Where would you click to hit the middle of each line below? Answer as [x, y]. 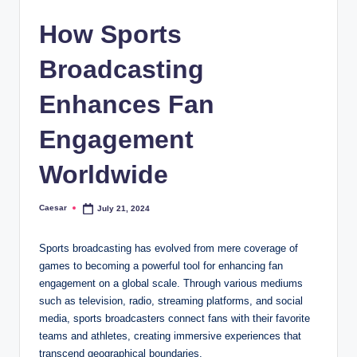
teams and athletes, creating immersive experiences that [170, 336]
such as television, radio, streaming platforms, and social [171, 301]
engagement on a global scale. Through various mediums [171, 284]
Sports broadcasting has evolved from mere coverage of [169, 249]
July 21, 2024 [124, 208]
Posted [52, 211]
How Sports [110, 34]
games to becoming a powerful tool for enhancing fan [161, 266]
